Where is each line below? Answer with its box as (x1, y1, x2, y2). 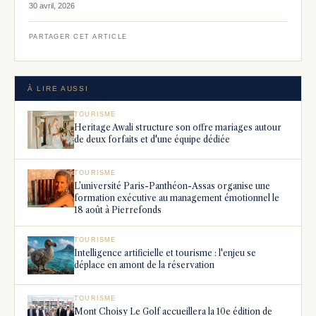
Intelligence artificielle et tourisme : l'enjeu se (74, 248, 256, 258)
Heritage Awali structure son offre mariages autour (74, 122, 281, 133)
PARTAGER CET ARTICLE (29, 33, 128, 40)
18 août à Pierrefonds (74, 205, 162, 215)
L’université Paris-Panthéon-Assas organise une (74, 181, 270, 191)
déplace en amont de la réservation (74, 260, 214, 270)
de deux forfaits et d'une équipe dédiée (74, 134, 230, 145)
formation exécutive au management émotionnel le (74, 193, 279, 203)
